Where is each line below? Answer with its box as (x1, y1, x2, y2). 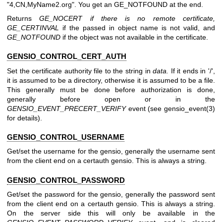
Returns (7, 14, 40, 22)
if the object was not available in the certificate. (60, 33, 208, 41)
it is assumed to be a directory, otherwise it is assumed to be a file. (7, 76, 215, 84)
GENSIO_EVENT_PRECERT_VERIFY (7, 104, 126, 112)
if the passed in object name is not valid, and (59, 23, 215, 32)
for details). (7, 113, 42, 122)
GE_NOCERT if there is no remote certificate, (39, 14, 216, 22)
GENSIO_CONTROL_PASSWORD (7, 175, 125, 184)
